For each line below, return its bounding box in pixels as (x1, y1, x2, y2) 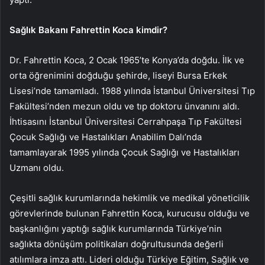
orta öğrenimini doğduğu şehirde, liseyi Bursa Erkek (9, 69, 227, 81)
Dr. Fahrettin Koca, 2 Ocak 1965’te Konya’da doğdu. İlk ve (9, 54, 244, 66)
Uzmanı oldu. (9, 161, 64, 173)
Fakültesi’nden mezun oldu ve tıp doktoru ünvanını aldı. (9, 100, 240, 112)
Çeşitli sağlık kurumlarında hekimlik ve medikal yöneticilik (9, 192, 250, 203)
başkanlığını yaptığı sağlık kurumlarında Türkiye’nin (9, 222, 222, 234)
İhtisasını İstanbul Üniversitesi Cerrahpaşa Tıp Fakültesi (9, 115, 242, 127)
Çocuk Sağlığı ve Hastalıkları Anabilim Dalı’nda (9, 131, 202, 143)
